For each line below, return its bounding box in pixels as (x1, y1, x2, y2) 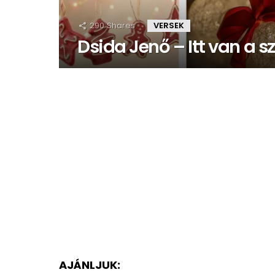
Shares (107, 20, 135, 32)
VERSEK (153, 20, 184, 32)
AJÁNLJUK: (59, 257, 120, 273)
